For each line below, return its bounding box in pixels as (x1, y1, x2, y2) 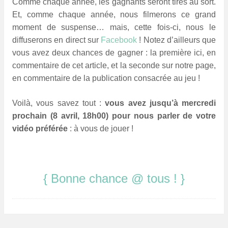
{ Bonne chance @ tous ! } (43, 172, 185, 186)
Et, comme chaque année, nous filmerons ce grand (12, 10, 216, 19)
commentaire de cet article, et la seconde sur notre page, (12, 61, 216, 70)
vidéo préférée (12, 124, 68, 133)
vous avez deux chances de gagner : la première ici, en (12, 48, 216, 58)
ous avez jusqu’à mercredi (109, 99, 216, 108)
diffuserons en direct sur (12, 36, 101, 45)
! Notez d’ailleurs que (137, 36, 216, 45)
